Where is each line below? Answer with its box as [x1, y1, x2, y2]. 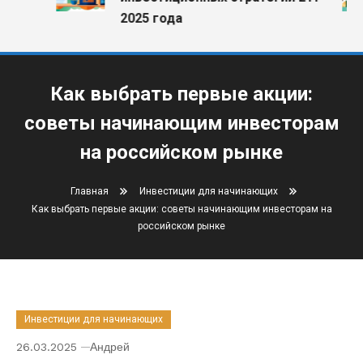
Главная [70, 186, 109, 197]
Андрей [90, 340, 130, 353]
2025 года [111, 11, 174, 26]
